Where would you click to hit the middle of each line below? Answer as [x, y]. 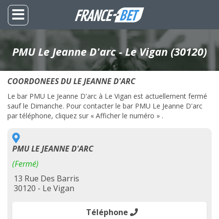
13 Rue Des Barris [46, 178]
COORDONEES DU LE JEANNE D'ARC [71, 81]
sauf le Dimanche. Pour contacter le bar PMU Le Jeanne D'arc [105, 106]
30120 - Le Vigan [44, 188]
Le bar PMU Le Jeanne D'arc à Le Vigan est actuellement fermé [107, 96]
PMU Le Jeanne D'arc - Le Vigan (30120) [109, 51]
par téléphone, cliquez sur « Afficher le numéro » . [85, 116]
